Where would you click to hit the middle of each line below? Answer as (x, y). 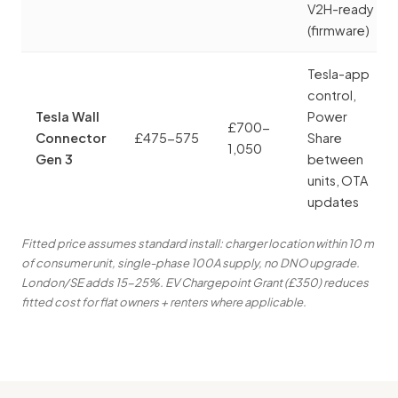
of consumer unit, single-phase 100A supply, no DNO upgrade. (191, 263)
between (335, 159)
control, (332, 96)
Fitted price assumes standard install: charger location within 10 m (198, 244)
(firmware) (338, 31)
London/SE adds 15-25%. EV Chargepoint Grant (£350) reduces (195, 283)
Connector (71, 138)
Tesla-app (338, 74)
